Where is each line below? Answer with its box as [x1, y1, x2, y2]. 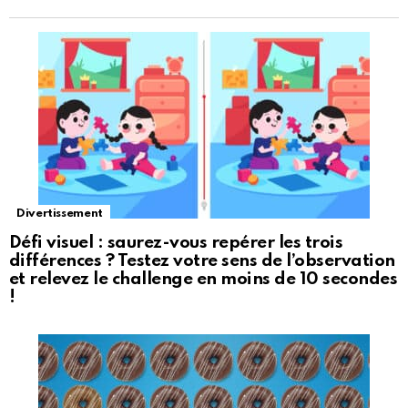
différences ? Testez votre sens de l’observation [9, 252, 395, 270]
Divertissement [16, 208, 103, 220]
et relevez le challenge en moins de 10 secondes [9, 270, 398, 289]
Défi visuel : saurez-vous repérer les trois [9, 234, 343, 252]
